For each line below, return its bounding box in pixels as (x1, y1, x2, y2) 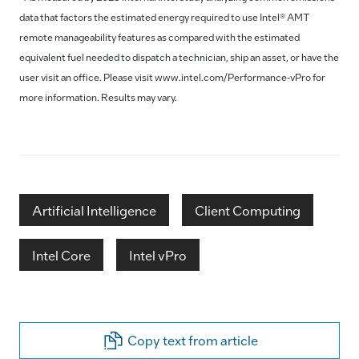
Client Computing (195, 201, 301, 219)
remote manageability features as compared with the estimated (19, 30, 300, 44)
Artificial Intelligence (32, 201, 156, 219)
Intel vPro (129, 246, 187, 264)
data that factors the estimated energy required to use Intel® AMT (19, 10, 310, 24)
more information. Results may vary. (19, 91, 177, 104)
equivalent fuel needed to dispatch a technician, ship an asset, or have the (19, 50, 339, 64)
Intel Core (32, 246, 91, 264)
